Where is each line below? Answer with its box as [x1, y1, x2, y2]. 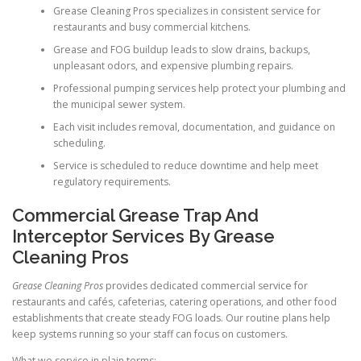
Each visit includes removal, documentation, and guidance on [52, 119, 335, 134]
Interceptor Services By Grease [12, 226, 275, 247]
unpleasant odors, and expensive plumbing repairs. [52, 58, 293, 73]
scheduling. [52, 135, 106, 150]
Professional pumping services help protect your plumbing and [52, 81, 346, 95]
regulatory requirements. [52, 174, 171, 189]
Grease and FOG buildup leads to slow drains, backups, [52, 42, 310, 56]
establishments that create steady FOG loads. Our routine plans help [12, 311, 330, 326]
